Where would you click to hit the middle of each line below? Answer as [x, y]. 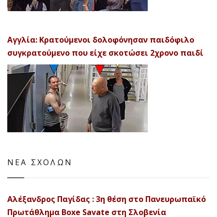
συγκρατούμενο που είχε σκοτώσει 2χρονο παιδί [105, 53]
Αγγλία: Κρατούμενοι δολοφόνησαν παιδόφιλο [101, 40]
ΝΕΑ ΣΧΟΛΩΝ [40, 163]
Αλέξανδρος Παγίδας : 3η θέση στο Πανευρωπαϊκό [107, 199]
